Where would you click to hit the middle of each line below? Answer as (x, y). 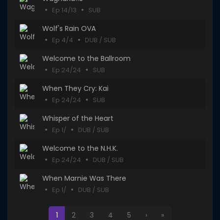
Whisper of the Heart (78, 118)
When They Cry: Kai (75, 88)
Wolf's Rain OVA (69, 28)
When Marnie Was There (84, 178)
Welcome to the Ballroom (86, 58)
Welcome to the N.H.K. (80, 148)
